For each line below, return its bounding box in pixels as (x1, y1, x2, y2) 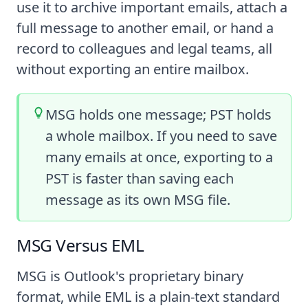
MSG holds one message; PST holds (45, 105, 272, 124)
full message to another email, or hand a (16, 18, 274, 37)
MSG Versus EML (16, 233, 144, 256)
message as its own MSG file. (45, 190, 231, 210)
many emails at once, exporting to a (45, 148, 274, 167)
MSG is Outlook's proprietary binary (16, 266, 243, 285)
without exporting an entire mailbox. (16, 59, 249, 78)
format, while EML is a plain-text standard (16, 287, 280, 306)
